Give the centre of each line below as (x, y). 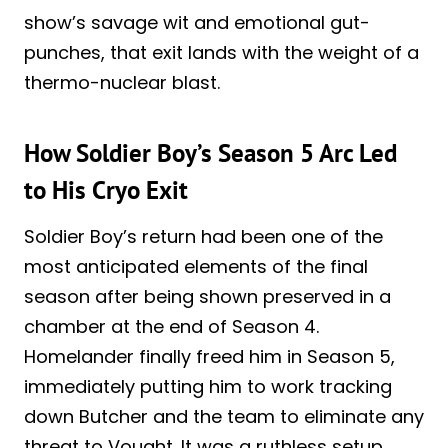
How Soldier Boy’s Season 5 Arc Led (210, 153)
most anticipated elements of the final (196, 266)
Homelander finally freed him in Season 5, (209, 356)
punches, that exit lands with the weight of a (221, 52)
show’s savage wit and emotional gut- (197, 22)
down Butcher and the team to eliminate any (224, 416)
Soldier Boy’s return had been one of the (203, 236)
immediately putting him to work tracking (208, 386)
